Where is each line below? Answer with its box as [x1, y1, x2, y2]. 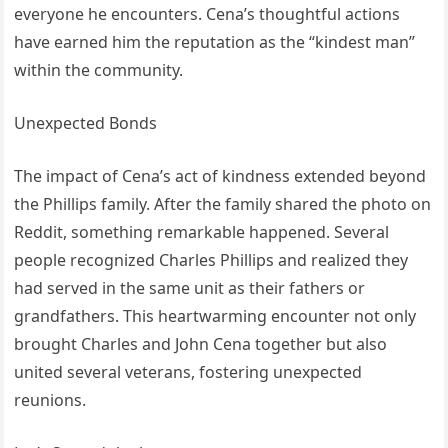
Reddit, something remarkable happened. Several [14, 221, 390, 244]
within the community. [14, 59, 184, 82]
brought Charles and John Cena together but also [14, 333, 388, 356]
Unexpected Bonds [14, 112, 158, 135]
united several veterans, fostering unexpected [14, 361, 363, 384]
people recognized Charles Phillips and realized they [14, 249, 409, 272]
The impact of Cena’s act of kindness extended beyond [14, 165, 427, 188]
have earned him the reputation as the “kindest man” [14, 31, 416, 54]
